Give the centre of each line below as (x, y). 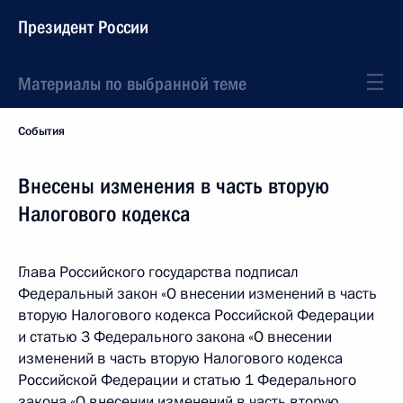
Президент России (83, 27)
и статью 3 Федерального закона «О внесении (175, 337)
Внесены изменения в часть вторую (174, 186)
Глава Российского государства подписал (158, 272)
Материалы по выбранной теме (132, 84)
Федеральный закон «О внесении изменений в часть (197, 294)
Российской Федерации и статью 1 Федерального (187, 380)
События (41, 131)
